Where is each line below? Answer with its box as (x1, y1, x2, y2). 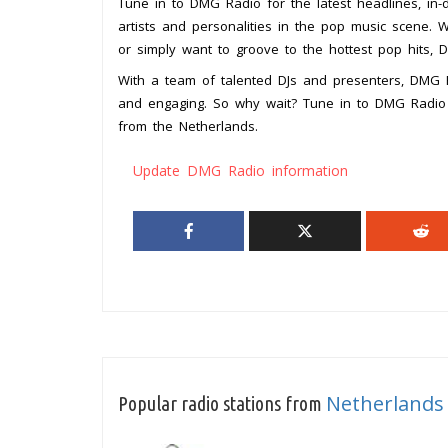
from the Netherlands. (118, 117, 258, 136)
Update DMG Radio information (133, 161, 348, 181)
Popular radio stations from (118, 392, 326, 416)
